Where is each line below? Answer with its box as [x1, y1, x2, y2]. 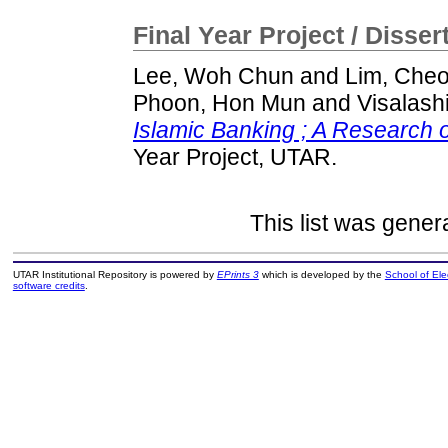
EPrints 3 [216, 269, 259, 281]
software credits [12, 280, 85, 292]
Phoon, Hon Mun [133, 90, 306, 117]
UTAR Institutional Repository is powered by [12, 269, 217, 281]
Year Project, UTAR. [133, 144, 337, 171]
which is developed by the [258, 269, 385, 281]
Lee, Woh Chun [133, 63, 294, 90]
